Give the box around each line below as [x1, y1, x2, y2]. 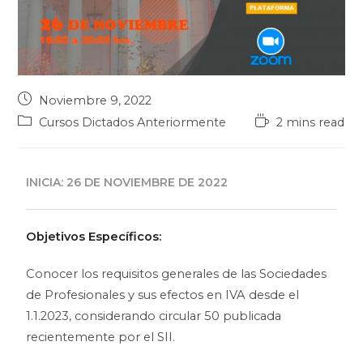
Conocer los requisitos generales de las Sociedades [26, 266, 327, 281]
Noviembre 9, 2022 [39, 92, 152, 108]
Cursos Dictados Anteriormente [39, 114, 227, 130]
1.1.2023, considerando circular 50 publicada [26, 308, 282, 323]
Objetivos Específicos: [26, 228, 162, 244]
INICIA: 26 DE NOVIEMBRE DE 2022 [26, 174, 228, 190]
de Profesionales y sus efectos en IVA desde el [26, 287, 300, 302]
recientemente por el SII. [26, 329, 176, 344]
